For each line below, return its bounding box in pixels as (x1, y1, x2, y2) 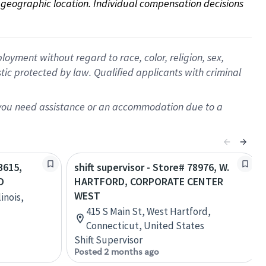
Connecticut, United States (86, 219, 204, 232)
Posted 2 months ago (74, 246, 159, 257)
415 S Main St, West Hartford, (86, 205, 211, 218)
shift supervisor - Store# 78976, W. (74, 160, 229, 174)
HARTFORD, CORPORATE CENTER (74, 175, 223, 188)
